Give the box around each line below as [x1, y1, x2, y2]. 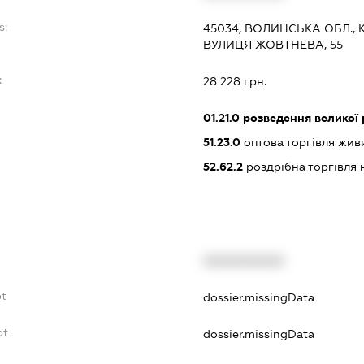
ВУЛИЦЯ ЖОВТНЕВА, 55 [202, 38, 343, 52]
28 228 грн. [202, 75, 266, 89]
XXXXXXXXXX [202, 253, 284, 267]
